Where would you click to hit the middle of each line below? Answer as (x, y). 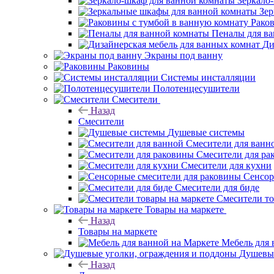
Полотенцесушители (196, 88)
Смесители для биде (217, 187)
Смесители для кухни (226, 165)
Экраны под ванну (183, 55)
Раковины (128, 66)
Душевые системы (206, 132)
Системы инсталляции (208, 77)
